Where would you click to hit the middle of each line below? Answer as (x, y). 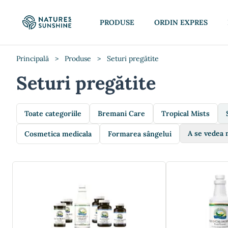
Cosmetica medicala (58, 134)
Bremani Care (121, 113)
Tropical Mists (186, 113)
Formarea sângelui (140, 134)
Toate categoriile (53, 113)
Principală (33, 59)
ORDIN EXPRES (181, 22)
